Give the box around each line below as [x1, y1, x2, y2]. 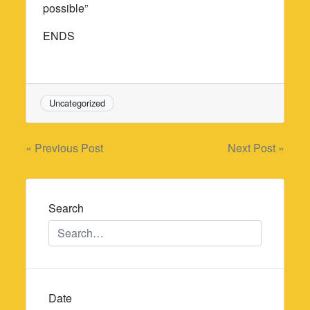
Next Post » [227, 140, 284, 156]
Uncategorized [49, 95, 106, 109]
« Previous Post [26, 140, 104, 156]
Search [48, 200, 84, 217]
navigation [25, 163, 127, 195]
